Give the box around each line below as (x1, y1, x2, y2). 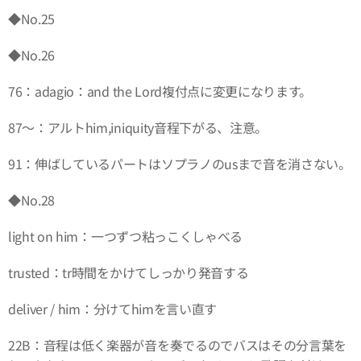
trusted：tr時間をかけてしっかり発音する (8, 262, 249, 282)
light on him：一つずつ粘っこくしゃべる (8, 226, 243, 246)
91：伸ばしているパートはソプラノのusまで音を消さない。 (8, 153, 351, 173)
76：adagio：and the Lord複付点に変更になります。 (8, 81, 313, 101)
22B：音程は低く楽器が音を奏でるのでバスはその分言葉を (8, 334, 347, 355)
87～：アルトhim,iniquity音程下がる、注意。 (8, 117, 268, 137)
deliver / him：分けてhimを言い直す (8, 298, 217, 318)
